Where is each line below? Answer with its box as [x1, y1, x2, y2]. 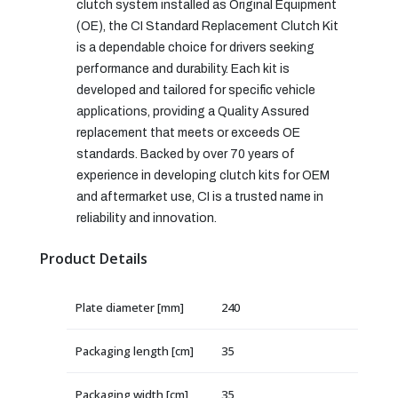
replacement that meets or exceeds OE [76, 125, 300, 139]
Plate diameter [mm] [76, 298, 184, 315]
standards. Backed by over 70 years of [76, 147, 295, 161]
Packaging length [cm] [76, 342, 194, 359]
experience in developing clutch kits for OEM [76, 168, 330, 182]
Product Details [40, 248, 147, 268]
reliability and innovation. [76, 211, 217, 225]
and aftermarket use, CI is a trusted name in [76, 189, 323, 203]
